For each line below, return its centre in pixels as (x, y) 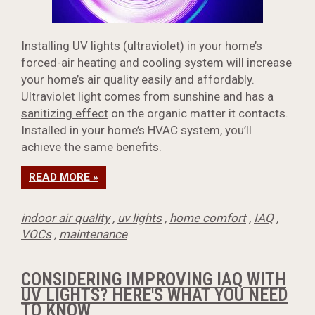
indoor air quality (65, 218)
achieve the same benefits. (91, 147)
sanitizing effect (65, 114)
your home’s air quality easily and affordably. (138, 80)
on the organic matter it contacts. (198, 114)
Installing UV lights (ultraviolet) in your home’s (142, 46)
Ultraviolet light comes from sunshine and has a (147, 97)
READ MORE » (64, 178)
